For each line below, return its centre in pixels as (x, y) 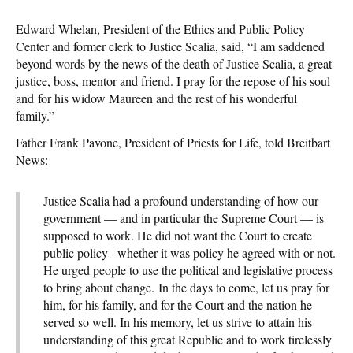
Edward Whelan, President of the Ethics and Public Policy (160, 28)
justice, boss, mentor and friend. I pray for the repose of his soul (173, 80)
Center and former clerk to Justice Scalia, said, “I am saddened (170, 46)
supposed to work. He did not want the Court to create (178, 235)
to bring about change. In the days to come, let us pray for (186, 287)
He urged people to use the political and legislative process (188, 269)
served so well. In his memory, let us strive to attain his (178, 321)
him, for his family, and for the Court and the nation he (178, 304)
